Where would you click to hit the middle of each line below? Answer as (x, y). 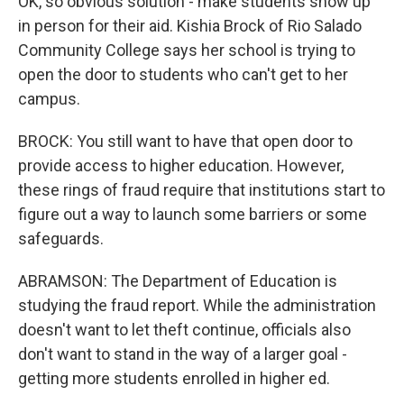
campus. (49, 99)
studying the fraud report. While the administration (197, 305)
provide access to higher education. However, (181, 165)
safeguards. (61, 239)
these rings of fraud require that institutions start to (202, 190)
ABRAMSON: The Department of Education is (178, 281)
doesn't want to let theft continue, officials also (184, 330)
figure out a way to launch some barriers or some (193, 214)
